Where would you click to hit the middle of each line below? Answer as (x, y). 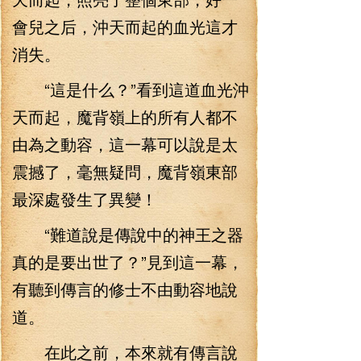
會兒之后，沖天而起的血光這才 (125, 26)
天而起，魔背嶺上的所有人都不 (125, 116)
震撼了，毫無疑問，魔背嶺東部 (125, 171)
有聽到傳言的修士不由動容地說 (125, 289)
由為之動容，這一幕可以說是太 (125, 144)
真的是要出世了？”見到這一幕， (128, 261)
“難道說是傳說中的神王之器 (128, 234)
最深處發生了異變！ (85, 199)
